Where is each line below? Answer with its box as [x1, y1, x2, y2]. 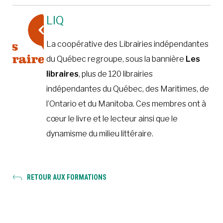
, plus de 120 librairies [78, 69, 153, 79]
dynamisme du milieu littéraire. [46, 129, 153, 139]
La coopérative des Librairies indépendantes [46, 39, 209, 49]
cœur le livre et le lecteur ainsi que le [46, 114, 178, 124]
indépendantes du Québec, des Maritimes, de [46, 84, 209, 94]
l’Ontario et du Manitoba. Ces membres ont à [46, 99, 206, 109]
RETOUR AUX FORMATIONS [27, 173, 107, 182]
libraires [46, 69, 79, 79]
